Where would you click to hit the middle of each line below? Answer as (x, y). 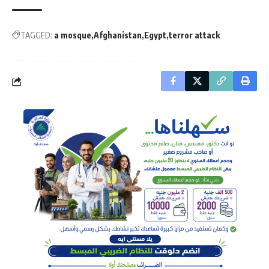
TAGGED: (36, 35)
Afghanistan (118, 35)
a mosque (73, 35)
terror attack (194, 35)
